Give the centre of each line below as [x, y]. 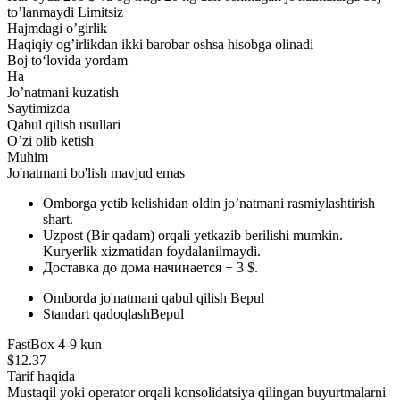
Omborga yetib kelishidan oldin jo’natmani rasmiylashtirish [209, 203]
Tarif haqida [41, 376]
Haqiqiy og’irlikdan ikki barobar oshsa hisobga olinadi [160, 44]
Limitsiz [100, 12]
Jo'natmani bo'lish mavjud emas [96, 172]
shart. [58, 219]
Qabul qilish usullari [64, 124]
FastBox [31, 344]
